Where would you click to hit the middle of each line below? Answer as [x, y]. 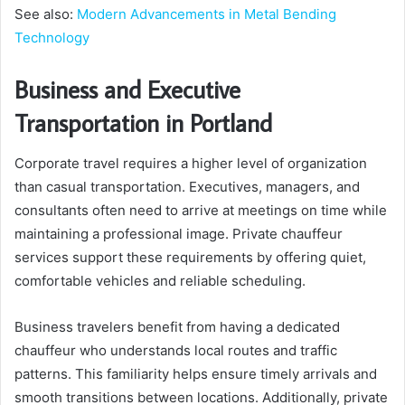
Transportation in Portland [143, 123]
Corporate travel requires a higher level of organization [191, 163]
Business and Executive [127, 89]
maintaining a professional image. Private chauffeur [179, 233]
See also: [46, 14]
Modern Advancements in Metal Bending [207, 14]
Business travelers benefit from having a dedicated [177, 326]
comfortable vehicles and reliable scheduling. [160, 280]
